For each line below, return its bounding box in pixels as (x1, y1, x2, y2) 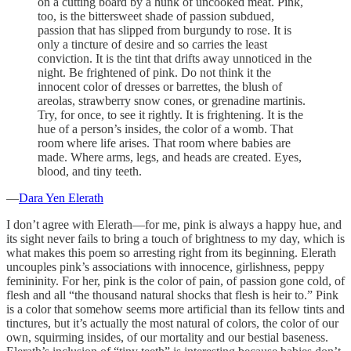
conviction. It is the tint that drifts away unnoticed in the (38, 52, 312, 66)
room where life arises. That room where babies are (38, 136, 291, 150)
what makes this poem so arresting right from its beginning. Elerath (6, 246, 336, 260)
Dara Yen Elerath (19, 191, 103, 205)
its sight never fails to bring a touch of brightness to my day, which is (6, 232, 345, 246)
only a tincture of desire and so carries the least (38, 38, 267, 52)
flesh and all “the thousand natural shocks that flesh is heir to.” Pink (6, 288, 338, 302)
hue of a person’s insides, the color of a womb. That (38, 122, 293, 136)
